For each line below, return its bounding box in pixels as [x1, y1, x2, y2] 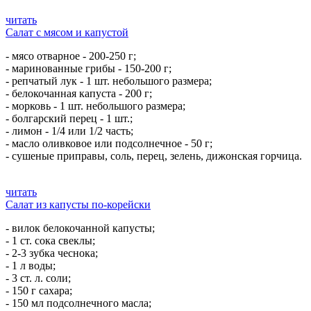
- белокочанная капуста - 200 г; [6, 87, 152, 99]
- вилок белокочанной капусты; [6, 222, 155, 234]
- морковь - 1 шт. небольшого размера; [6, 100, 185, 112]
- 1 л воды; [6, 260, 56, 271]
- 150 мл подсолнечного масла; [6, 297, 151, 309]
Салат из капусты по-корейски [6, 199, 151, 210]
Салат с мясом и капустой [6, 26, 128, 38]
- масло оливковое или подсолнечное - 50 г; [6, 137, 212, 149]
